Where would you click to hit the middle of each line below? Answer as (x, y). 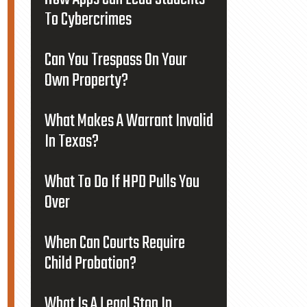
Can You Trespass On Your (115, 60)
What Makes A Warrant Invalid (128, 121)
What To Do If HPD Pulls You (122, 182)
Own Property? (86, 81)
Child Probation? (90, 264)
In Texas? (71, 142)
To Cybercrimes (88, 20)
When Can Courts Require (114, 243)
